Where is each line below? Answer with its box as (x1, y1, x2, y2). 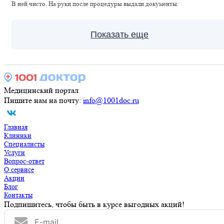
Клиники (4, 131, 31, 139)
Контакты (4, 191, 32, 199)
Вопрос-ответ (4, 157, 44, 165)
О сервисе (4, 165, 34, 173)
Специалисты (4, 140, 44, 148)
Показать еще (90, 29, 148, 39)
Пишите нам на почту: (4, 95, 83, 105)
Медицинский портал (4, 85, 78, 95)
